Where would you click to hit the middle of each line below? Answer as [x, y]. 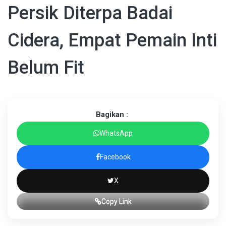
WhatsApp [116, 133]
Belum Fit [46, 67]
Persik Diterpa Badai [90, 13]
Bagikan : [112, 114]
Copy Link [116, 201]
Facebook [115, 157]
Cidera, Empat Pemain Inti [112, 40]
